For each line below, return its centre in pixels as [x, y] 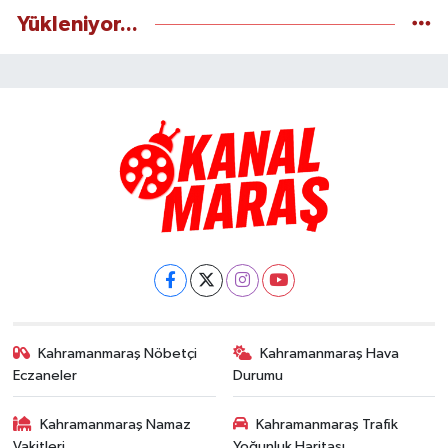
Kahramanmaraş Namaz [116, 424]
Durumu [257, 376]
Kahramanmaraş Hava [329, 354]
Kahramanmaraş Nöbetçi [118, 354]
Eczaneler [44, 376]
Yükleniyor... [77, 25]
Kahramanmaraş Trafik [327, 424]
